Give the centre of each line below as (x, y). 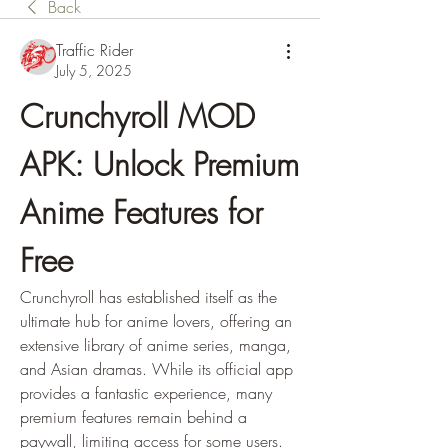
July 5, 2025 (94, 70)
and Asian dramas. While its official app (156, 369)
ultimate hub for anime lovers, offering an (156, 321)
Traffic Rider (94, 50)
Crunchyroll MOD (137, 116)
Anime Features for (141, 212)
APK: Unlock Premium (159, 164)
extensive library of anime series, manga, (155, 345)
